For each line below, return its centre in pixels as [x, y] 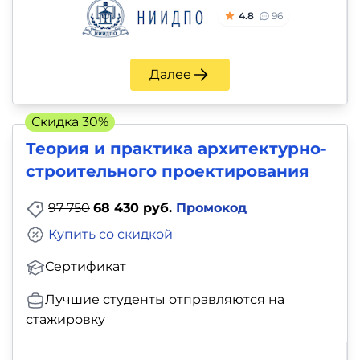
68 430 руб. [135, 207]
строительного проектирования [168, 171]
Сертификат [86, 267]
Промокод [211, 207]
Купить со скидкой [110, 234]
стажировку [65, 320]
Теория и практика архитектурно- [176, 148]
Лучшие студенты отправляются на [165, 300]
